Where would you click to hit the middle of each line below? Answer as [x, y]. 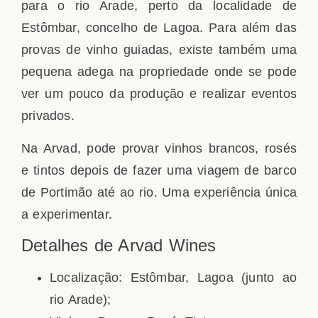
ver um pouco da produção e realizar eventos [159, 94]
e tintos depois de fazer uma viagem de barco [159, 170]
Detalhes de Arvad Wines [119, 246]
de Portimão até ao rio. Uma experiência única [159, 192]
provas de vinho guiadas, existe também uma [159, 50]
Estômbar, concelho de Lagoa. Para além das [159, 28]
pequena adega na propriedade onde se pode [159, 72]
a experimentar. [67, 214]
